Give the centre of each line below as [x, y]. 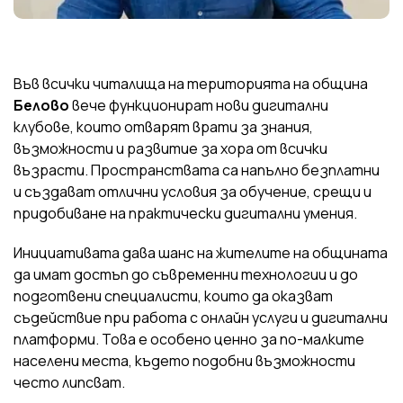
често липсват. [69, 382]
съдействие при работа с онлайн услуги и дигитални [201, 317]
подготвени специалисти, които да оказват [173, 296]
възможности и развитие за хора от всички [170, 148]
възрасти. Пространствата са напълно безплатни [197, 170]
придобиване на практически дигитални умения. [185, 213]
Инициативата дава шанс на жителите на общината [201, 252]
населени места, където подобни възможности [184, 360]
